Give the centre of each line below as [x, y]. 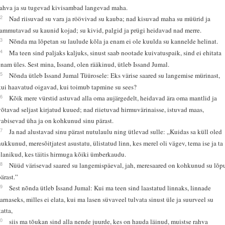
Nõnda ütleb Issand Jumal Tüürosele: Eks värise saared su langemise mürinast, [115, 75]
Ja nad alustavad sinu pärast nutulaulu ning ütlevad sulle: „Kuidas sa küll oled [116, 131]
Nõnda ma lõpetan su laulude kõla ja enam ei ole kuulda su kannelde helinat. [114, 41]
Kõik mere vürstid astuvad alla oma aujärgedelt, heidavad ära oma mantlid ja [113, 98]
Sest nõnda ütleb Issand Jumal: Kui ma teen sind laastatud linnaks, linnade [110, 188]
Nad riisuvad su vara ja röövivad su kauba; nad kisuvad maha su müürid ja [110, 18]
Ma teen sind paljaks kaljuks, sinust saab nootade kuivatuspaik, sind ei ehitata [116, 52]
